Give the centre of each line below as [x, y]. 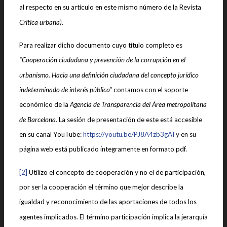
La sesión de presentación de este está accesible [130, 119]
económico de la [44, 105]
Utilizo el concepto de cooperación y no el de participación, [117, 172]
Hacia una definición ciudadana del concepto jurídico [125, 75]
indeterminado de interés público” [66, 89]
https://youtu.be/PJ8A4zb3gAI [129, 134]
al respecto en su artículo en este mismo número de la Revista [110, 7]
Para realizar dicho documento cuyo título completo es [101, 45]
